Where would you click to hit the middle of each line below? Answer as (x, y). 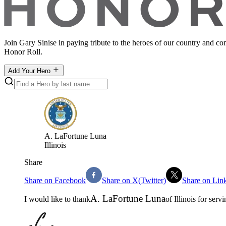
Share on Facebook (55, 180)
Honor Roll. (23, 51)
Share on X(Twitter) (134, 180)
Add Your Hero (30, 71)
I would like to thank (57, 199)
